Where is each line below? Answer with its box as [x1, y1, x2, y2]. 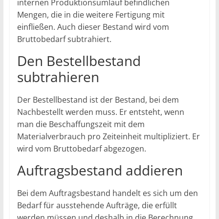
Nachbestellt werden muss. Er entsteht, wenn [17, 106, 184, 117]
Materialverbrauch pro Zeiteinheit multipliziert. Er [17, 131, 200, 142]
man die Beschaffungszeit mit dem [17, 118, 145, 130]
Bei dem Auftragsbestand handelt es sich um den [17, 187, 198, 198]
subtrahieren [17, 67, 99, 86]
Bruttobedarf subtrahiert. [17, 33, 111, 44]
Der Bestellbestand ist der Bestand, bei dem [17, 94, 179, 105]
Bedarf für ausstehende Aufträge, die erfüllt [17, 199, 177, 211]
